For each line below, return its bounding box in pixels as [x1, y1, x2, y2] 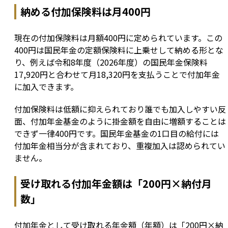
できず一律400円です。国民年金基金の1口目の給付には [14, 127, 219, 140]
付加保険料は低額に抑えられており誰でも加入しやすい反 [14, 103, 226, 116]
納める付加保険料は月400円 [20, 4, 151, 19]
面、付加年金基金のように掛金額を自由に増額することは [14, 115, 226, 128]
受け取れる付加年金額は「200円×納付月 [20, 176, 212, 191]
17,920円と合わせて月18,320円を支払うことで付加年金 [14, 68, 220, 81]
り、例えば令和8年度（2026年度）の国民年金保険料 [14, 56, 208, 69]
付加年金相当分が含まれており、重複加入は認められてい [14, 139, 225, 152]
